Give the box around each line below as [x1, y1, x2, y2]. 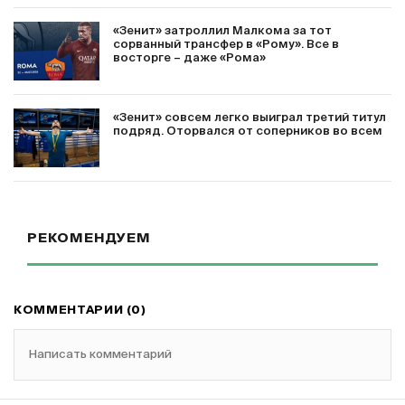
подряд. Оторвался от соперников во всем [113, 126, 382, 137]
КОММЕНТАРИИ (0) [14, 305, 146, 316]
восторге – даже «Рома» [113, 52, 266, 64]
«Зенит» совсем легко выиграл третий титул [113, 112, 386, 124]
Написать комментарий [29, 349, 172, 361]
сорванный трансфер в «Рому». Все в [113, 39, 339, 51]
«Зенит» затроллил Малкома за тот [113, 25, 332, 37]
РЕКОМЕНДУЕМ [27, 231, 151, 245]
